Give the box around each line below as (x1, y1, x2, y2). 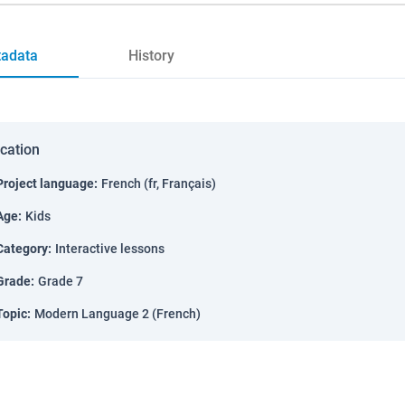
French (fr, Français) (101, 176, 216, 191)
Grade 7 (38, 274, 83, 288)
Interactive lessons (55, 241, 165, 256)
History (127, 47, 174, 64)
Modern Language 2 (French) (34, 306, 201, 321)
